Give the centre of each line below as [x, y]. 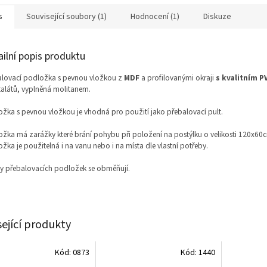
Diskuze [217, 16]
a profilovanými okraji [178, 77]
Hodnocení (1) [155, 16]
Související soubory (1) [66, 16]
